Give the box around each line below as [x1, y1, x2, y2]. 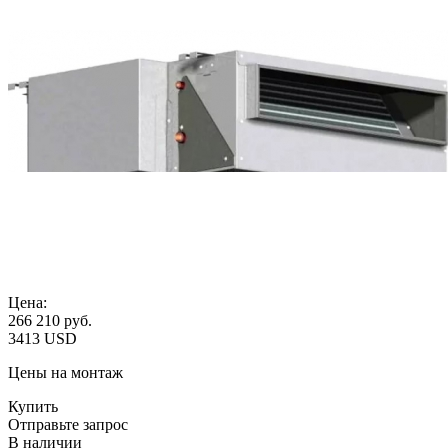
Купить [8, 397, 58, 415]
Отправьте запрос [8, 415, 128, 433]
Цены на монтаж [8, 363, 123, 381]
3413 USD [8, 329, 77, 347]
